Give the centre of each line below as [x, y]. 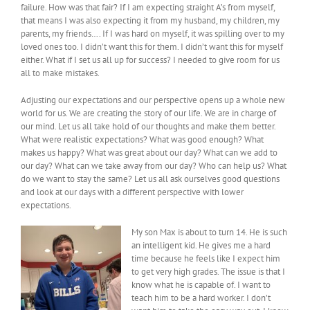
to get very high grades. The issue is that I [208, 272]
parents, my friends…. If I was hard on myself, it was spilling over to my [153, 34]
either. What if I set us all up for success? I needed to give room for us [150, 60]
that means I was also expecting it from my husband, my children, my [150, 21]
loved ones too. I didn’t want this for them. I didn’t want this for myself [152, 47]
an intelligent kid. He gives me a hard [201, 246]
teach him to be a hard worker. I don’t [201, 298]
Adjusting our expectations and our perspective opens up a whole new [153, 100]
